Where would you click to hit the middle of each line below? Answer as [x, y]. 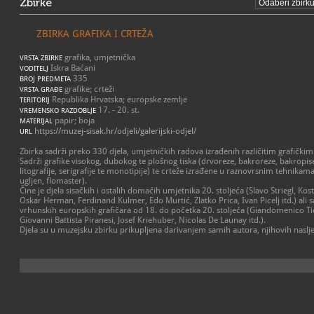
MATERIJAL [36, 121]
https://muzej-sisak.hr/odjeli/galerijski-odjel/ [115, 131]
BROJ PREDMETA [45, 79]
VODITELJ [34, 68]
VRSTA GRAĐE [41, 89]
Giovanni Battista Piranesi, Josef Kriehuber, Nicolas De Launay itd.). [143, 220]
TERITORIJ [35, 100]
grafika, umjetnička [99, 57]
